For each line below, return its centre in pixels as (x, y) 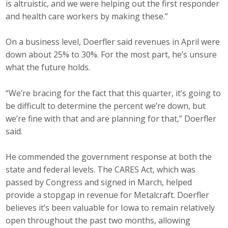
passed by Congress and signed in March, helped (99, 182)
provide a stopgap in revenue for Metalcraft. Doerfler (108, 195)
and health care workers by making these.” (87, 16)
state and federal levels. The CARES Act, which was (101, 170)
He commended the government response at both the (109, 157)
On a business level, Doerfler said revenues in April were (113, 42)
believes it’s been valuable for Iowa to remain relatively (110, 208)
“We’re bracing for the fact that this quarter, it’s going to (113, 93)
